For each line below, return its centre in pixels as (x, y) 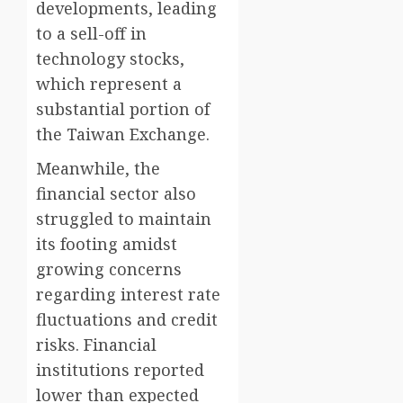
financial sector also (116, 194)
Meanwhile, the (98, 169)
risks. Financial (96, 345)
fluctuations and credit (127, 320)
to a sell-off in (91, 34)
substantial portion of (123, 109)
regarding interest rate (128, 295)
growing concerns (109, 269)
